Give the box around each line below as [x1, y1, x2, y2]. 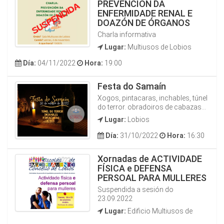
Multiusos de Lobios [126, 43, 191, 51]
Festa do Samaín [97, 81, 166, 91]
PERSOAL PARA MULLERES [97, 172, 206, 183]
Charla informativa [97, 30, 156, 38]
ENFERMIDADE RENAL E [97, 8, 192, 18]
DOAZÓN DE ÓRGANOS [97, 17, 190, 28]
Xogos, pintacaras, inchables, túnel [97, 94, 207, 102]
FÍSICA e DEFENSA [97, 163, 172, 173]
